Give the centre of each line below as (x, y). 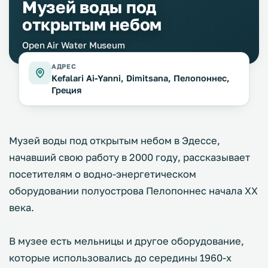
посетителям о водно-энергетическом (103, 174)
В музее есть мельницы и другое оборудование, (127, 241)
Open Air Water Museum (74, 45)
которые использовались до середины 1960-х (120, 258)
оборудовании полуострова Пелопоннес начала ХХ (133, 191)
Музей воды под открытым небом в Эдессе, (115, 141)
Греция (66, 90)
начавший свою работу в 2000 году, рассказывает (130, 157)
